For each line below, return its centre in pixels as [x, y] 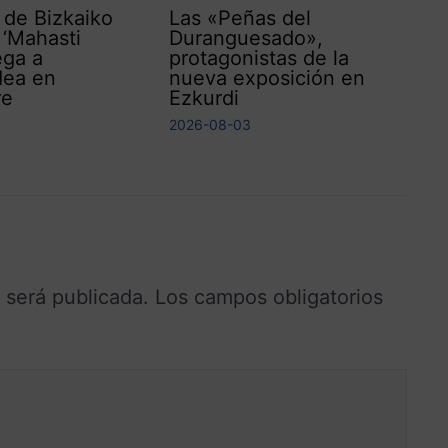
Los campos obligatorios [269, 318]
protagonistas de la [259, 79]
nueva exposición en [267, 99]
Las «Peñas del [240, 39]
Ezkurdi [204, 119]
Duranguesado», [246, 59]
